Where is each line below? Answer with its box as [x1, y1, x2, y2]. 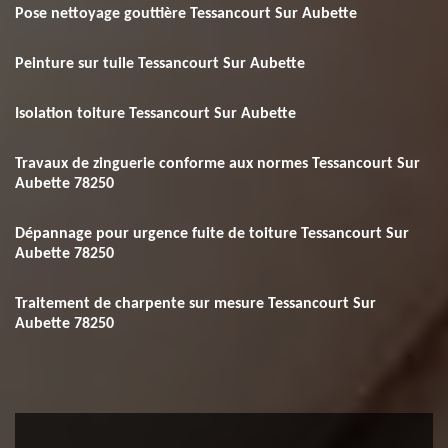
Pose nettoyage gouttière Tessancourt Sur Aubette [15, 6, 357, 22]
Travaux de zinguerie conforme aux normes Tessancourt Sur [15, 156, 420, 172]
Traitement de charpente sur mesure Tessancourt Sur [15, 296, 376, 312]
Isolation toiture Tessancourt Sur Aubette [15, 106, 296, 122]
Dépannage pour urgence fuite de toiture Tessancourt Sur [15, 226, 409, 242]
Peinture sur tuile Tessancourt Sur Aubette [15, 56, 305, 72]
